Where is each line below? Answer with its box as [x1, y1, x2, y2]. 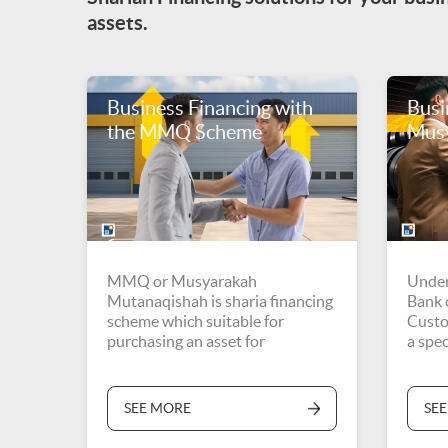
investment [107, 352, 185, 370]
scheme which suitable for [107, 312, 284, 330]
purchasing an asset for [107, 332, 265, 350]
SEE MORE [124, 400, 191, 416]
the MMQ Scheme [107, 121, 262, 143]
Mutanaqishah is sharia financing [107, 292, 333, 310]
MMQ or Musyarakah [107, 272, 257, 290]
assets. [87, 11, 148, 34]
